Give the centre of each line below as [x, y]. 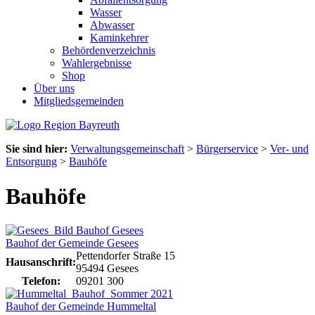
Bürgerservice [227, 149]
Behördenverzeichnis [109, 51]
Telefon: [41, 281]
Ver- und [289, 149]
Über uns [54, 89]
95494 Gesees [107, 268]
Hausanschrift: [41, 262]
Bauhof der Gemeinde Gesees [72, 243]
